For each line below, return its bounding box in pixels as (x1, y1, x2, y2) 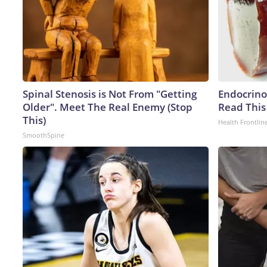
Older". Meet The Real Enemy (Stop (23, 100, 193, 114)
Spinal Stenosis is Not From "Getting (23, 86, 197, 101)
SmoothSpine (23, 130, 64, 139)
